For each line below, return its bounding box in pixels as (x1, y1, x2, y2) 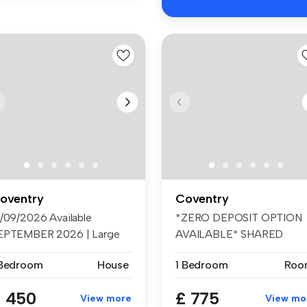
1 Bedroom (175, 258, 228, 271)
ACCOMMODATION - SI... (175, 243, 302, 257)
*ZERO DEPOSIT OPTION (175, 210, 302, 224)
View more (80, 292, 132, 304)
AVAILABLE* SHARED (175, 227, 284, 241)
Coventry (175, 191, 229, 206)
